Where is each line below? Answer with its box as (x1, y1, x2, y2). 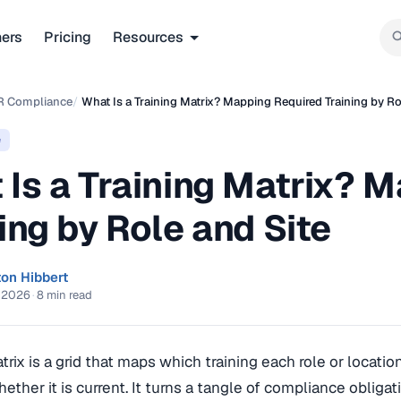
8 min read (37, 286, 92, 303)
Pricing (44, 27, 91, 47)
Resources (113, 27, 183, 47)
